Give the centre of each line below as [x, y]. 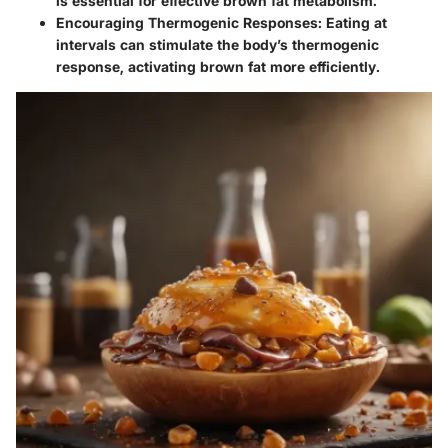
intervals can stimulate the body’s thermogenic [217, 44]
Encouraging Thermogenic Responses [187, 22]
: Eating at [352, 22]
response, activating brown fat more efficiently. [218, 66]
